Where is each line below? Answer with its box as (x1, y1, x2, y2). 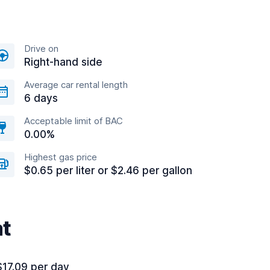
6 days (24, 92, 58, 104)
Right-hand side (24, 56, 102, 68)
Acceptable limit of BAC (24, 115, 123, 127)
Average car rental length (24, 79, 128, 90)
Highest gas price (24, 151, 97, 163)
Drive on (24, 43, 58, 54)
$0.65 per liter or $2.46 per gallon (24, 165, 192, 177)
